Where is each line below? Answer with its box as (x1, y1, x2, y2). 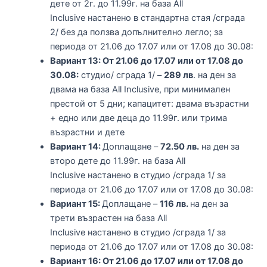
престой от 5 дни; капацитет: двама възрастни (49, 98, 249, 109)
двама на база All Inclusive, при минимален (49, 83, 230, 95)
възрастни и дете (49, 126, 125, 138)
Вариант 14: (49, 141, 103, 152)
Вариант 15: (49, 198, 102, 209)
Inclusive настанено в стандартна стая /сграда (49, 12, 245, 23)
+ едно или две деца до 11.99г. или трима (49, 112, 227, 123)
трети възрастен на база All (49, 212, 167, 223)
